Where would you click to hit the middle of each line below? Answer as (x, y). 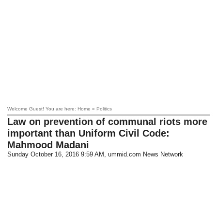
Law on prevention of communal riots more (108, 122)
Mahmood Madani (48, 145)
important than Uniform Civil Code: (89, 133)
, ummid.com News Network (144, 154)
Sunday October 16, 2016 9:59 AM (56, 154)
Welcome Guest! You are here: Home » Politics (60, 109)
